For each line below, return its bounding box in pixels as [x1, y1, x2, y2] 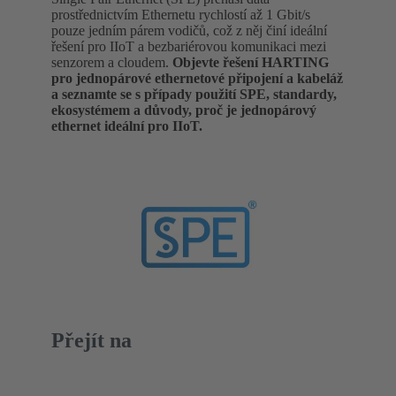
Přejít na [51, 328, 132, 352]
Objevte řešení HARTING [172, 54, 329, 70]
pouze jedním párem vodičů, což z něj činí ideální [51, 22, 327, 38]
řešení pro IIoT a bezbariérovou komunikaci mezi [51, 38, 326, 54]
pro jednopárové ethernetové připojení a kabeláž [51, 70, 343, 86]
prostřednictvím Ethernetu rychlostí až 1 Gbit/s [51, 6, 310, 22]
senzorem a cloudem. [51, 54, 172, 70]
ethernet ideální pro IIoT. [51, 118, 202, 133]
